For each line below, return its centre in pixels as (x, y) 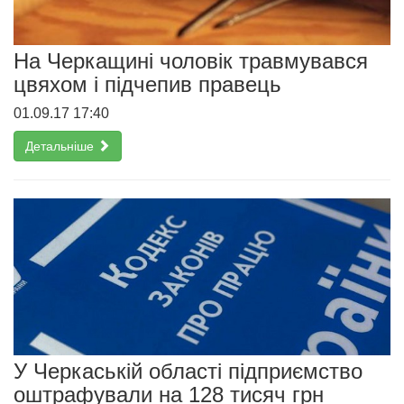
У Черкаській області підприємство (188, 371)
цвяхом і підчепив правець (147, 85)
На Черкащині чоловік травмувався (191, 61)
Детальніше (61, 147)
